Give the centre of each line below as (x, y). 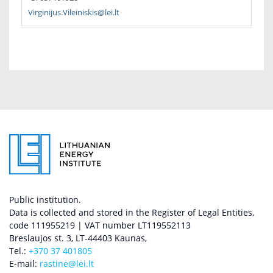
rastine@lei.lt (67, 264)
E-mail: (24, 264)
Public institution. (45, 200)
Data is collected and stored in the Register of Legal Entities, (132, 213)
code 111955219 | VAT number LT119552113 (100, 225)
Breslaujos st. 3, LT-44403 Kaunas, (78, 238)
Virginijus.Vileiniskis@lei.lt (74, 12)
